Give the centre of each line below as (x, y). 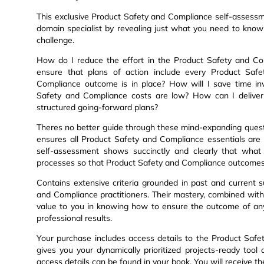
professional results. (74, 218)
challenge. (55, 40)
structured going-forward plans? (97, 108)
